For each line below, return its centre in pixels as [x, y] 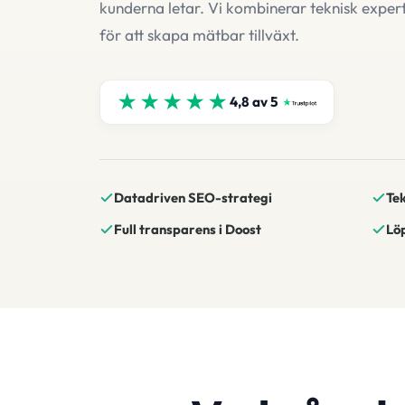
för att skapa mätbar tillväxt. [199, 35]
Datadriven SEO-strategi [193, 198]
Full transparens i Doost [188, 229]
